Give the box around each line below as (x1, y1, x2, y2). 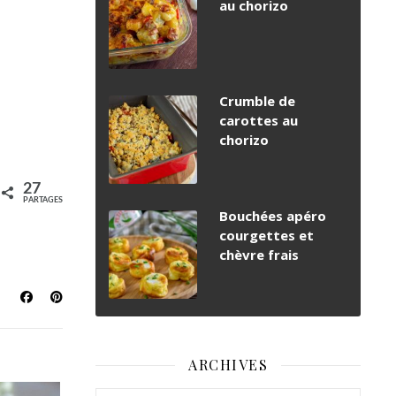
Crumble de (219, 92, 295, 110)
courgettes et (219, 226, 314, 245)
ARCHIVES (188, 355, 268, 375)
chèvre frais (219, 246, 299, 264)
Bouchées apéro (219, 207, 326, 225)
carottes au (219, 111, 298, 130)
